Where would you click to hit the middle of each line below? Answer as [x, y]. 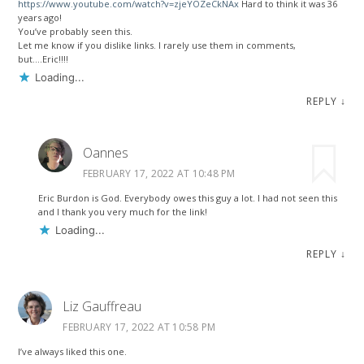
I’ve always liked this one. [73, 351]
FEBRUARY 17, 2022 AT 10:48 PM [159, 174]
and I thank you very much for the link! [122, 212]
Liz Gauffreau [102, 306]
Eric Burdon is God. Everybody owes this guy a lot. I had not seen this [187, 198]
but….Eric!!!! [43, 58]
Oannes [105, 153]
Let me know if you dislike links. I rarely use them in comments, [157, 45]
